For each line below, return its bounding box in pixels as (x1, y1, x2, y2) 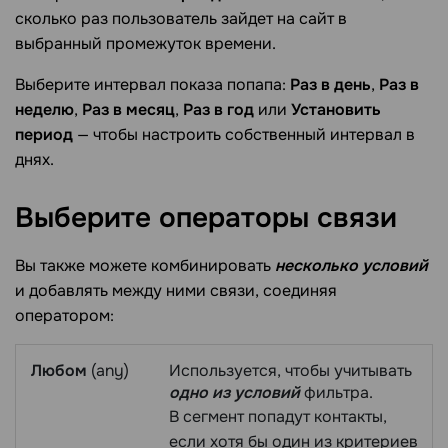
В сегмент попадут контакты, (169, 405, 387, 427)
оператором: (15, 304, 114, 326)
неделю (15, 99, 74, 121)
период (15, 124, 73, 146)
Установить (291, 99, 381, 121)
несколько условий (275, 254, 428, 276)
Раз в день (290, 74, 371, 96)
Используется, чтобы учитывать (169, 359, 412, 381)
